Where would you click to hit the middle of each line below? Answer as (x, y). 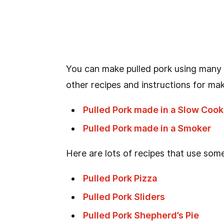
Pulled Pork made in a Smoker (147, 128)
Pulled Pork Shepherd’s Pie (141, 215)
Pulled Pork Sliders (124, 197)
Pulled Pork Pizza (120, 178)
